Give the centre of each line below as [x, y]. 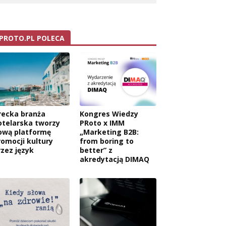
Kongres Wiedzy [109, 114]
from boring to [107, 141]
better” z [96, 150]
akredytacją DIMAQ [115, 159]
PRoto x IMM [102, 123]
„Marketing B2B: [109, 132]
